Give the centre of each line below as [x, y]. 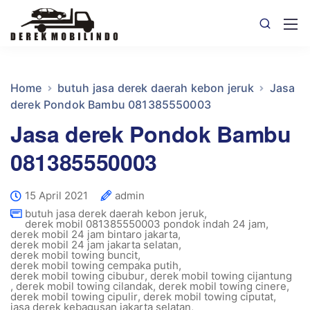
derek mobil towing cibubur [77, 276]
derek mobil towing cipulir [74, 297]
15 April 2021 [56, 195]
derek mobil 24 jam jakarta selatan [94, 245]
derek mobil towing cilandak [84, 286]
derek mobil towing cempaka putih [94, 265]
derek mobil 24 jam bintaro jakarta [94, 234]
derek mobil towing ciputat [208, 297]
